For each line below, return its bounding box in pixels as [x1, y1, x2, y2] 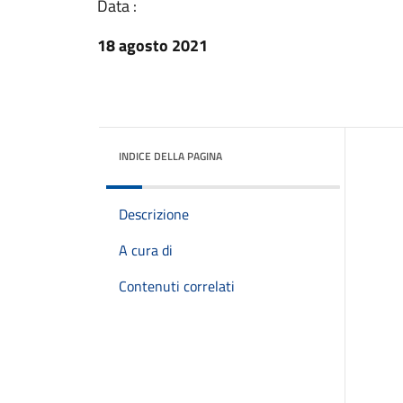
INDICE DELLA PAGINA [119, 148, 222, 165]
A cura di [119, 239, 173, 261]
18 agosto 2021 [97, 33, 208, 58]
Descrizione [119, 203, 189, 225]
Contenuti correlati [119, 275, 235, 297]
